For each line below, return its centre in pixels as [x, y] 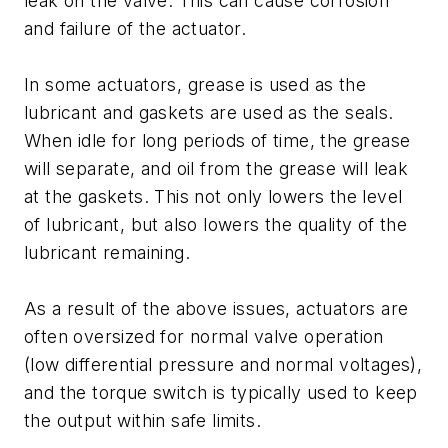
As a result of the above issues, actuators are [216, 309]
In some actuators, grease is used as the [195, 85]
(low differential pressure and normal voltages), [223, 365]
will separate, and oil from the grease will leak [216, 169]
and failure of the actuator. [135, 29]
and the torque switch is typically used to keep [221, 393]
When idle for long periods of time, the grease [217, 141]
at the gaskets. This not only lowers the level [213, 197]
